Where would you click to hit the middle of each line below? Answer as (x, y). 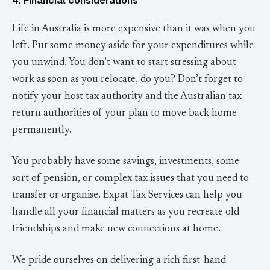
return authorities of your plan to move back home (124, 114)
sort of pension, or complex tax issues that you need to (130, 179)
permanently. (42, 131)
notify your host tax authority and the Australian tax (127, 97)
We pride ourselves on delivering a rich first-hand (119, 260)
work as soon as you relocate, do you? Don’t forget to (127, 80)
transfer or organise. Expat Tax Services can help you (127, 196)
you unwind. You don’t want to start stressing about (124, 63)
